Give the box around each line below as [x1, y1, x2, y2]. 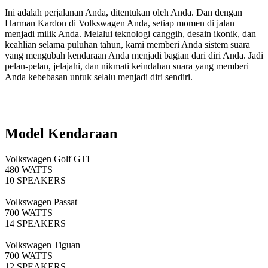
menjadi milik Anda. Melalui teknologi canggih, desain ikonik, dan [5, 29, 256, 39]
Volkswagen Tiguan [5, 240, 80, 251]
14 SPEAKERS [5, 218, 66, 229]
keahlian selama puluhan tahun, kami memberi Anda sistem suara [5, 39, 250, 50]
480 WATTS [5, 165, 53, 175]
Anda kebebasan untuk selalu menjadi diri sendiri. [5, 72, 193, 83]
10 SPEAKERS [5, 175, 66, 186]
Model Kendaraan [5, 126, 117, 142]
